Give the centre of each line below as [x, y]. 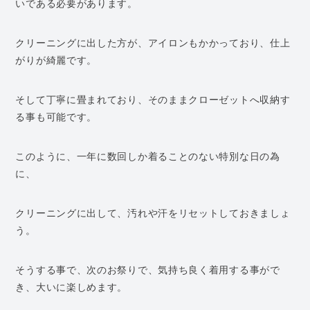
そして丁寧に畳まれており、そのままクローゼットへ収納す [153, 99]
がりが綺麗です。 [56, 60]
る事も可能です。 [56, 116]
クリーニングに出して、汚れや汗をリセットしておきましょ [153, 212]
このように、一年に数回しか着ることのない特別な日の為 [148, 156]
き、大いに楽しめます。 [72, 286]
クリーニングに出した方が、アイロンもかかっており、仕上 [153, 42]
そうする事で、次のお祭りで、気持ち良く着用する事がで [148, 269]
